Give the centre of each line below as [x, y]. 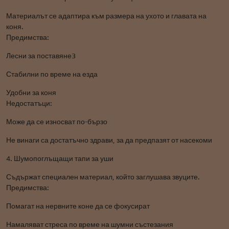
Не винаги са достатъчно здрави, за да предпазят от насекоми [109, 140]
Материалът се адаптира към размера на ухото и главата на [106, 16]
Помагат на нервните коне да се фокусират [78, 206]
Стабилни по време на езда [52, 74]
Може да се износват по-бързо [57, 122]
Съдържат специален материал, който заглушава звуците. [103, 177]
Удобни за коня [31, 93]
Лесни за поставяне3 [41, 56]
